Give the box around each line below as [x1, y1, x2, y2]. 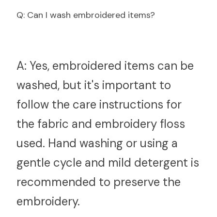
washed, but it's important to [16, 77, 171, 93]
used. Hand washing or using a [16, 136, 178, 151]
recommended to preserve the [16, 174, 181, 189]
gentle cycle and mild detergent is [16, 155, 199, 170]
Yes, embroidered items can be [27, 58, 194, 73]
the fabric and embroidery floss [16, 116, 185, 131]
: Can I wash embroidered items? [23, 9, 155, 21]
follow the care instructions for [16, 97, 182, 112]
